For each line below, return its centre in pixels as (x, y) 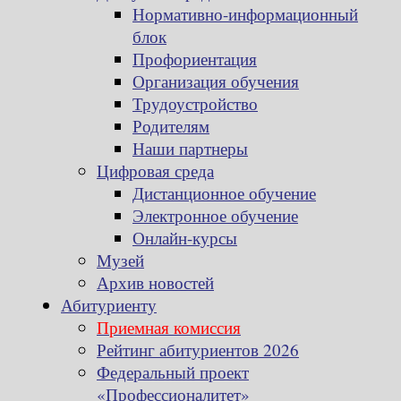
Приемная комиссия (169, 328)
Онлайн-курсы (185, 238)
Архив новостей (155, 283)
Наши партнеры (190, 149)
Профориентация (195, 59)
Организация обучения (216, 81)
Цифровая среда (155, 171)
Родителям (171, 126)
